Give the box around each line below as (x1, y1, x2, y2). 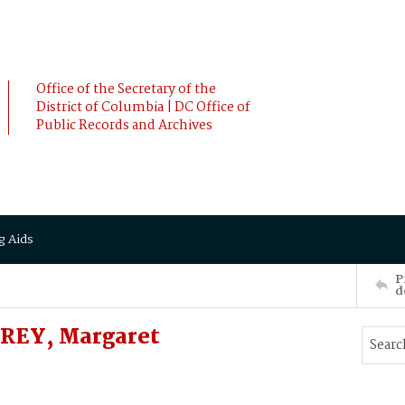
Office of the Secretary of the (36, 79, 216, 100)
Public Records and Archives (36, 115, 212, 137)
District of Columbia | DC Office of (36, 97, 250, 118)
